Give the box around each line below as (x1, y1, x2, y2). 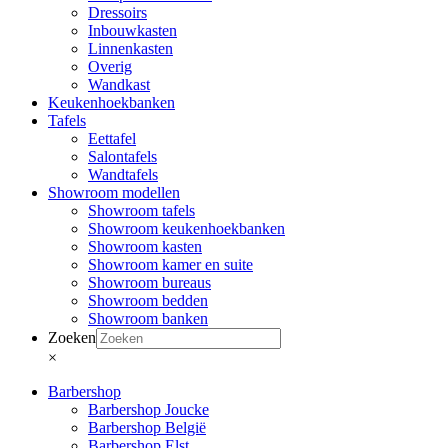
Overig (88, 58, 132, 75)
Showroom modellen (48, 184, 180, 201)
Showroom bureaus (88, 274, 211, 291)
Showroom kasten (88, 238, 202, 255)
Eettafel (88, 130, 136, 147)
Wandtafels (88, 166, 158, 183)
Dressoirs (88, 4, 147, 21)
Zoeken (48, 329, 96, 346)
